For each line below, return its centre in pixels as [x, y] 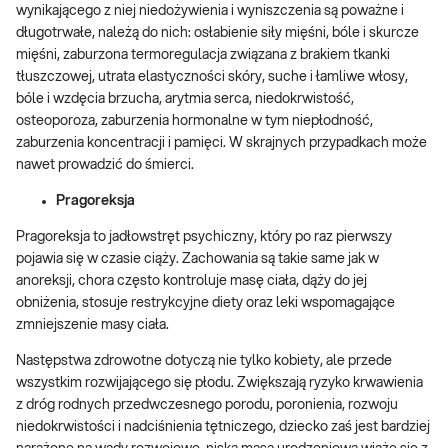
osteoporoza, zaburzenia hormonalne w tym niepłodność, [194, 121]
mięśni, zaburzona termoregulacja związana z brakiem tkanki [203, 55]
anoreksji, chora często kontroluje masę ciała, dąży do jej [191, 281]
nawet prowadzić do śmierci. [105, 165]
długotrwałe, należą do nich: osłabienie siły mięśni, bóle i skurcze [217, 33]
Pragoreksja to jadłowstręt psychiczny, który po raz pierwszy [204, 237]
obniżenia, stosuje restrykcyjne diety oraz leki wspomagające [205, 303]
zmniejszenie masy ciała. [92, 325]
